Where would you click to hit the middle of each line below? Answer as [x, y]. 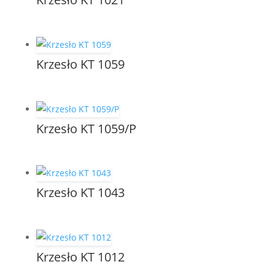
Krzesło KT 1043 [80, 193]
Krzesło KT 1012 [80, 257]
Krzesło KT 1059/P [86, 128]
